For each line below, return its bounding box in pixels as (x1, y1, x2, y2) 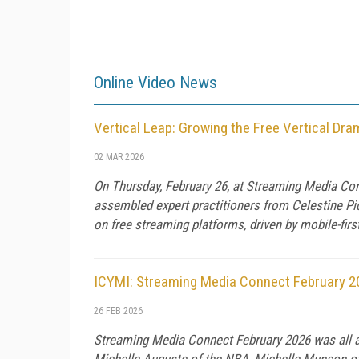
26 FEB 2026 (94, 305, 143, 317)
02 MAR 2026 (94, 151, 144, 163)
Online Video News (94, 72, 217, 92)
